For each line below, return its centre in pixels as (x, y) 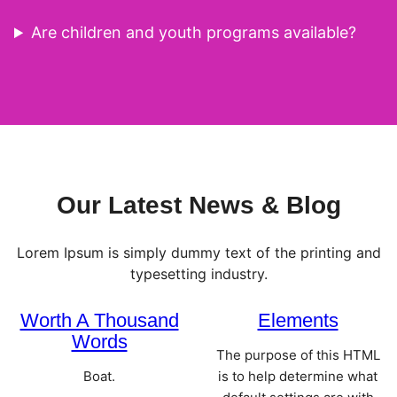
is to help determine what (298, 377)
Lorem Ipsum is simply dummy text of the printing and (198, 253)
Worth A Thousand (99, 321)
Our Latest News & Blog (198, 206)
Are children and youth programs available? (194, 33)
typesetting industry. (198, 274)
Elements (298, 321)
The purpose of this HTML (298, 355)
